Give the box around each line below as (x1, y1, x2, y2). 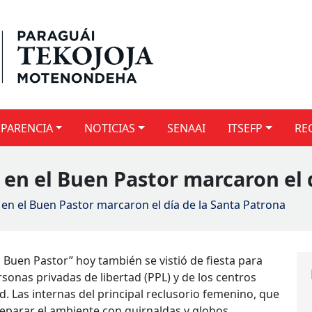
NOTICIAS (84, 120, 136, 136)
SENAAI (167, 120, 206, 136)
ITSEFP (228, 120, 263, 136)
